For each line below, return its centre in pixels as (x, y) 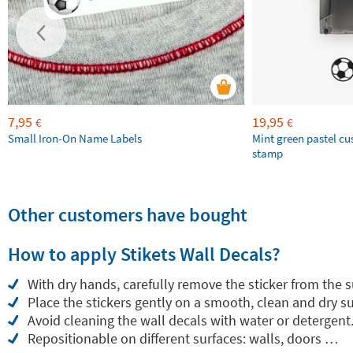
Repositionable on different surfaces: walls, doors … (183, 338)
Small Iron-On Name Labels (75, 138)
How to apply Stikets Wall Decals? (144, 254)
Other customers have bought (128, 215)
